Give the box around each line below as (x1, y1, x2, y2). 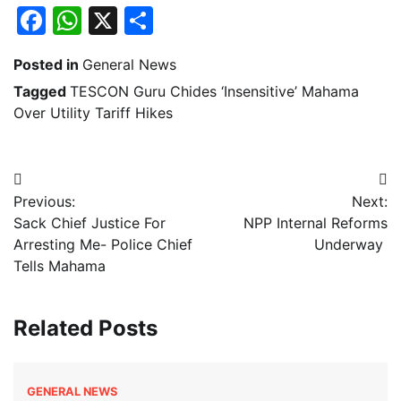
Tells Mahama (13, 257, 106, 276)
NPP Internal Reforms (243, 214, 388, 233)
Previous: (13, 192, 75, 211)
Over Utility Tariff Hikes (13, 104, 173, 123)
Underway (314, 235, 388, 254)
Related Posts (13, 315, 158, 342)
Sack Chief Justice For (13, 214, 166, 233)
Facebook (46, 3, 179, 38)
